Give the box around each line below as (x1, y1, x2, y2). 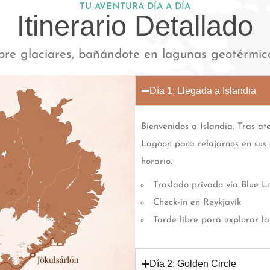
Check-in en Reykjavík (153, 198, 241, 207)
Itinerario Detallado (17, 9, 253, 42)
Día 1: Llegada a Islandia (149, 85, 257, 96)
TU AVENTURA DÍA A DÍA (80, 2, 190, 11)
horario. (141, 157, 172, 166)
